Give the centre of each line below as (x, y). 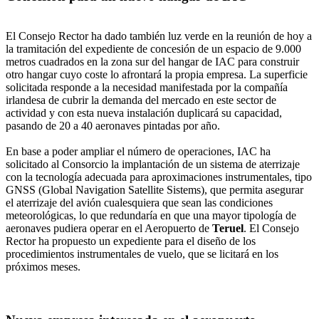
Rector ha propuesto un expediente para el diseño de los (131, 241)
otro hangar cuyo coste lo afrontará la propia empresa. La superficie (157, 75)
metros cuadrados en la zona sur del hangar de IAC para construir (152, 62)
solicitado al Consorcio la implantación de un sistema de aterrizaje (153, 164)
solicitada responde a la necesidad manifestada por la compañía (147, 88)
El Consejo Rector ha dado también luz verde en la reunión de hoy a (159, 36)
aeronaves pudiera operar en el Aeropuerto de (109, 229)
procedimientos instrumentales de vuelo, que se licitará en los (142, 254)
